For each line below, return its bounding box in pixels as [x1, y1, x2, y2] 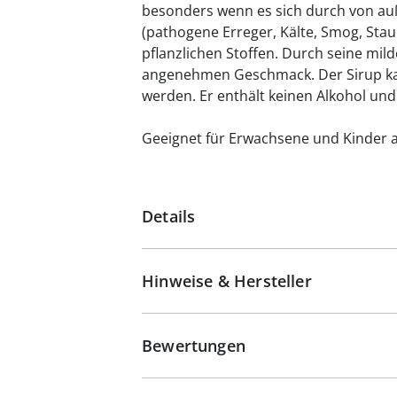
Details [142, 206, 196, 227]
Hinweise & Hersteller [142, 270, 312, 292]
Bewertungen [142, 335, 245, 356]
